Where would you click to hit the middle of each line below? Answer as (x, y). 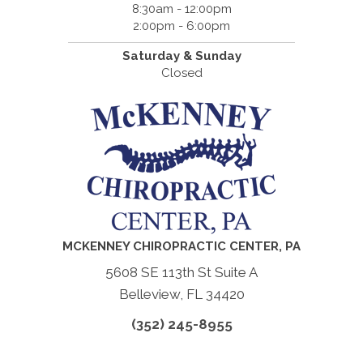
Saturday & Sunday (181, 56)
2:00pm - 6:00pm (181, 26)
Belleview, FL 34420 (181, 295)
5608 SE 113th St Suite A (181, 273)
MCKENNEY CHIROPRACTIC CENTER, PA (181, 247)
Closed (181, 73)
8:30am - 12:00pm (181, 9)
